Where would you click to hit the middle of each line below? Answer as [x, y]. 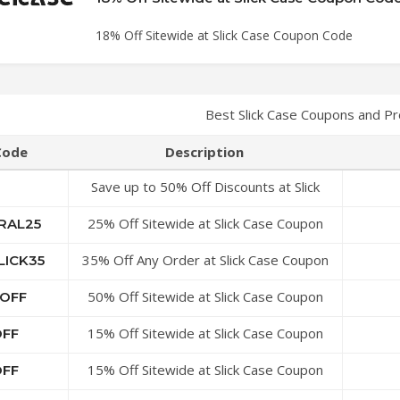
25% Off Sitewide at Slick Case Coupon [205, 223]
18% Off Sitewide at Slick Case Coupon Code [224, 35]
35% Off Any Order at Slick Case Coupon [205, 260]
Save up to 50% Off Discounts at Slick [205, 187]
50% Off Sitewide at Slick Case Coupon [205, 296]
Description [204, 152]
